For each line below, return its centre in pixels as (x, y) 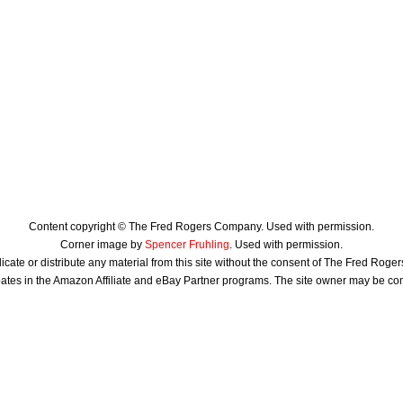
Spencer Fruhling (187, 245)
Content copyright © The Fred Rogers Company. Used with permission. (201, 227)
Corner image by (103, 245)
